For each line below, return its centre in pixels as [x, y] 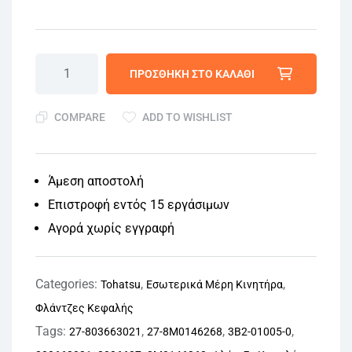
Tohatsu [121, 284]
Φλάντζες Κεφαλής [84, 308]
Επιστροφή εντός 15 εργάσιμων [139, 204]
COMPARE [80, 117]
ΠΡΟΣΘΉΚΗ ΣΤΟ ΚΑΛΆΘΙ [192, 73]
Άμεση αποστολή [96, 181]
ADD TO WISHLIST [187, 117]
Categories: [68, 284]
